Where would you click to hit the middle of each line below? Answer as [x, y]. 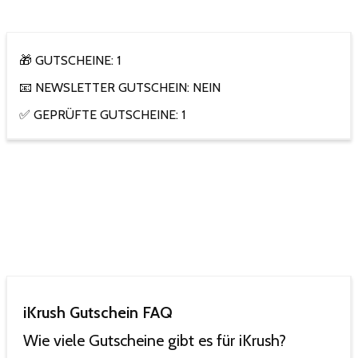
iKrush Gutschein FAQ [98, 313]
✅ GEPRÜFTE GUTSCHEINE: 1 [102, 115]
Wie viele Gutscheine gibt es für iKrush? [155, 341]
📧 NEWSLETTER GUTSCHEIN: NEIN [120, 88]
